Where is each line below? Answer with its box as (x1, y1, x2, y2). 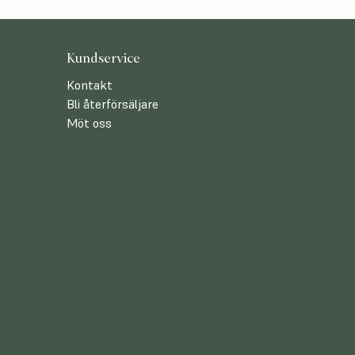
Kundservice (67, 50, 140, 66)
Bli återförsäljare (67, 96, 158, 112)
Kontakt (67, 77, 113, 93)
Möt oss (67, 115, 112, 131)
